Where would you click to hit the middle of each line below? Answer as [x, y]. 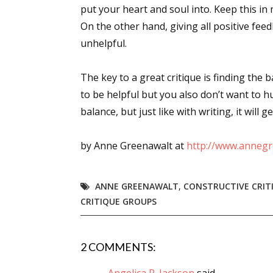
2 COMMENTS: [118, 247]
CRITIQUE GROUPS [119, 201]
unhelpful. [104, 43]
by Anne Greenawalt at [133, 146]
